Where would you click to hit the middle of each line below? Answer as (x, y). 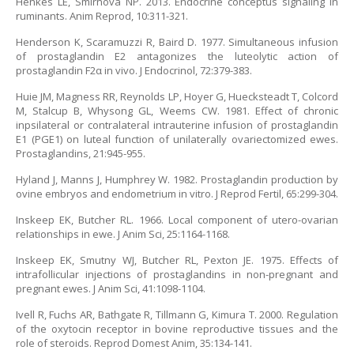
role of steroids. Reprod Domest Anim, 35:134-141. (134, 343)
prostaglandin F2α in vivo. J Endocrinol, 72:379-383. (134, 70)
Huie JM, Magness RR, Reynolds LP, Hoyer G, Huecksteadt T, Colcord (177, 96)
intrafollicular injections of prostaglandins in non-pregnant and (177, 274)
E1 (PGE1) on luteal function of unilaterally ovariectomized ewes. (177, 139)
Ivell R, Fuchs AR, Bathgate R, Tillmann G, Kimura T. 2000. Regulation (177, 314)
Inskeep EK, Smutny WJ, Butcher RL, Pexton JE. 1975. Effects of (177, 260)
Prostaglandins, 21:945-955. (81, 153)
